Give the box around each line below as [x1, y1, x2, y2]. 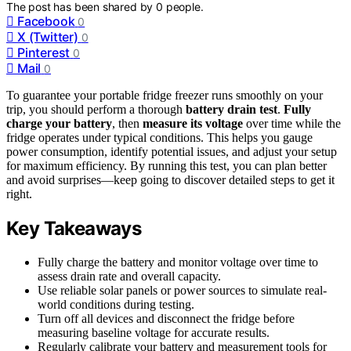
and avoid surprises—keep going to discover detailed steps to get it [6, 172, 335, 186]
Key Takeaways [6, 216, 142, 240]
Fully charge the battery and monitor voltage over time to [38, 255, 318, 269]
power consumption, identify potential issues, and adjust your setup [6, 144, 337, 158]
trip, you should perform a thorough [6, 102, 186, 116]
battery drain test [186, 102, 277, 116]
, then [112, 116, 143, 130]
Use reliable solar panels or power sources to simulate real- [38, 283, 327, 297]
